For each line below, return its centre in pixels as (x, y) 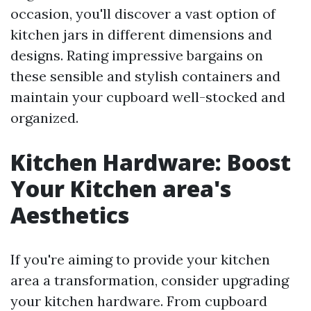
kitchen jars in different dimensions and (141, 34)
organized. (44, 117)
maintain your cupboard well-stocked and (148, 96)
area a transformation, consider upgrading (150, 280)
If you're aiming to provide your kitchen (140, 259)
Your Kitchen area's (121, 188)
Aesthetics (70, 215)
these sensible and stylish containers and (145, 76)
